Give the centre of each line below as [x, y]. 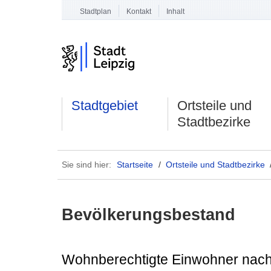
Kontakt [139, 11]
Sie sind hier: [87, 164]
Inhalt [176, 11]
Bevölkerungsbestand [149, 214]
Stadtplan [95, 11]
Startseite [135, 164]
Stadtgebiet [105, 106]
